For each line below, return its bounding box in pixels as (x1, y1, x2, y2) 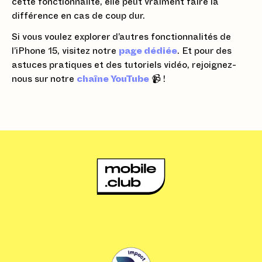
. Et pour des (177, 46, 232, 56)
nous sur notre (12, 74, 77, 84)
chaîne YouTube (77, 74, 149, 84)
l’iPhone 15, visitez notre (12, 46, 119, 56)
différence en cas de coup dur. (12, 11, 145, 20)
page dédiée (119, 46, 177, 56)
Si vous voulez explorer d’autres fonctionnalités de (12, 32, 231, 42)
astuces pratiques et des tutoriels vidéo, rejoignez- (12, 60, 236, 70)
